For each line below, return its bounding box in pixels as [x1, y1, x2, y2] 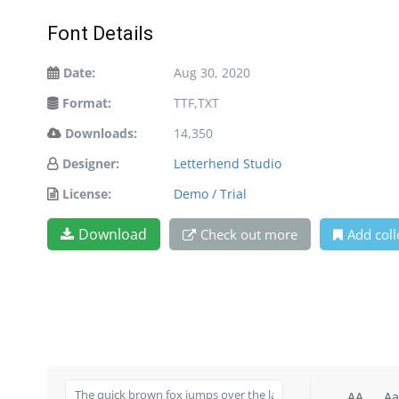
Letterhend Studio [174, 155, 281, 172]
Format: [62, 94, 111, 111]
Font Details [47, 22, 153, 45]
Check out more [200, 225, 297, 243]
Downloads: [65, 125, 137, 142]
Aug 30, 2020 [174, 64, 250, 81]
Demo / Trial [174, 185, 247, 202]
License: [62, 185, 111, 202]
